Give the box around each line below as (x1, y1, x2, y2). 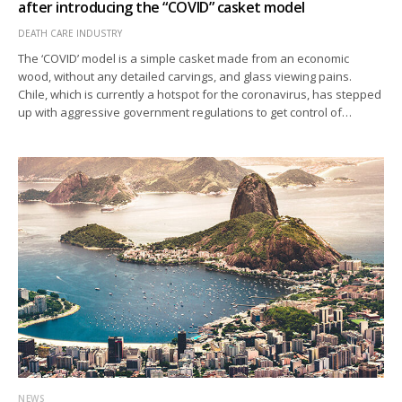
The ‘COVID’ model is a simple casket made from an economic (18, 50, 350, 67)
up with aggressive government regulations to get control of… (18, 104, 353, 121)
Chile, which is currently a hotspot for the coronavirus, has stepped (18, 86, 382, 103)
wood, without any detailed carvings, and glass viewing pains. (18, 68, 355, 85)
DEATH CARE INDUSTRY (18, 27, 122, 40)
